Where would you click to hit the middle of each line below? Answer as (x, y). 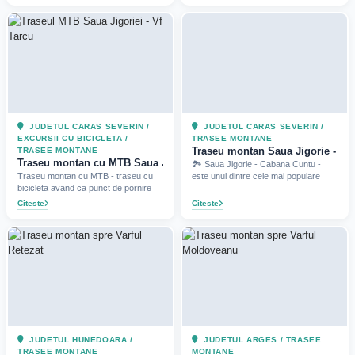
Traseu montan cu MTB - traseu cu (85, 176)
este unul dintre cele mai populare (256, 176)
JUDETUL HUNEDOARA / (80, 340)
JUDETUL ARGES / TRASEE (261, 340)
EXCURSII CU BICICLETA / (73, 138)
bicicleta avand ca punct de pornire (84, 187)
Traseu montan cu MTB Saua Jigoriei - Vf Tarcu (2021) (149, 162)
